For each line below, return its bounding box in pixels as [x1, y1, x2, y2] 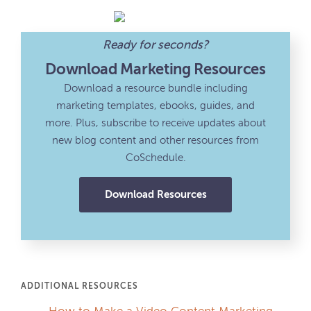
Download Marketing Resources [45, 62, 266, 78]
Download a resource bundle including [63, 83, 248, 94]
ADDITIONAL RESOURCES [21, 283, 138, 291]
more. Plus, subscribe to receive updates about [45, 118, 266, 128]
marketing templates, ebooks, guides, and [56, 101, 255, 111]
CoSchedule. [125, 153, 186, 163]
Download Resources [104, 190, 207, 200]
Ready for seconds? [103, 40, 208, 51]
